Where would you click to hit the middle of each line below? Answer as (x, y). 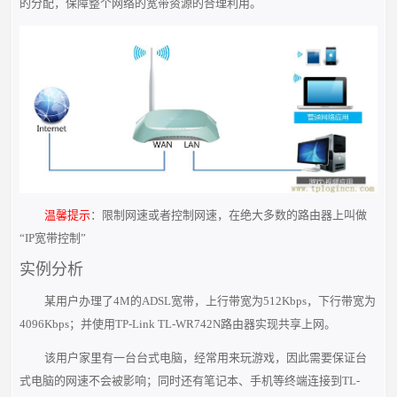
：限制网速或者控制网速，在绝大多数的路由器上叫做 (228, 214)
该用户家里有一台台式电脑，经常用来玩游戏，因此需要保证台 (205, 357)
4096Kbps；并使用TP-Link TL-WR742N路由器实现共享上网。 (178, 323)
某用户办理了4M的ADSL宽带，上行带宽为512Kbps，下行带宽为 (210, 300)
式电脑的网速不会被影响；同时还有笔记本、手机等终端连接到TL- (190, 380)
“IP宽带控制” (53, 237)
